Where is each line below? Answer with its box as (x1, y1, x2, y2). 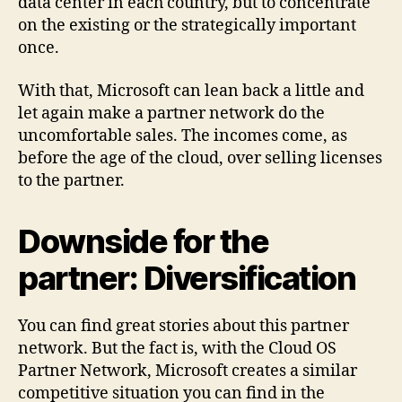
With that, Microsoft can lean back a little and (18, 80, 364, 101)
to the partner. (18, 170, 125, 191)
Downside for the (18, 221, 269, 261)
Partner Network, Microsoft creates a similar (18, 360, 357, 381)
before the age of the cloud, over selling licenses (18, 147, 382, 169)
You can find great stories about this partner (18, 315, 349, 336)
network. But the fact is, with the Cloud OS (18, 337, 336, 359)
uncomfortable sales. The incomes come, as (18, 125, 347, 146)
